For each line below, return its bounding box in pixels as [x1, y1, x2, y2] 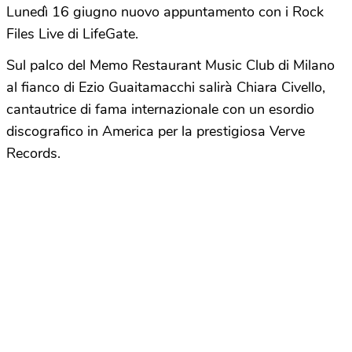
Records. [6, 144, 60, 163]
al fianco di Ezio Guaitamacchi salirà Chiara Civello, [6, 78, 325, 97]
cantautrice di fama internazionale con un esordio [6, 100, 314, 119]
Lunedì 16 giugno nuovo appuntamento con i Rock [6, 2, 324, 21]
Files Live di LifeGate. [6, 24, 138, 43]
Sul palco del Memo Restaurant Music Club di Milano [6, 56, 335, 75]
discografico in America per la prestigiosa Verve [6, 122, 305, 141]
